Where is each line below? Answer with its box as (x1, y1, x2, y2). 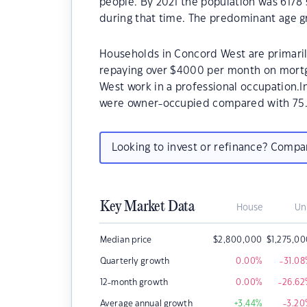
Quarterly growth (100, 257, 170, 265)
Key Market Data (100, 199, 195, 215)
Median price (100, 236, 152, 244)
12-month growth (100, 278, 168, 286)
